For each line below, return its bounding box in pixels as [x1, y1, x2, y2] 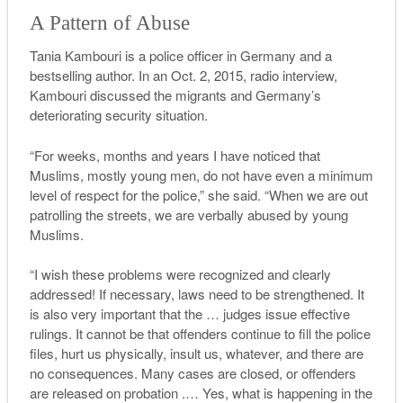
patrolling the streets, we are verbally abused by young [29, 204, 348, 224]
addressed [29, 284, 92, 304]
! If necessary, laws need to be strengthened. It [91, 284, 364, 304]
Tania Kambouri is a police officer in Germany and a [29, 46, 332, 66]
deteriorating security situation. [29, 105, 208, 125]
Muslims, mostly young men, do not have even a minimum [29, 165, 373, 184]
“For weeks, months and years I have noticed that [29, 145, 320, 165]
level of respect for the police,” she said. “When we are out [29, 184, 368, 204]
